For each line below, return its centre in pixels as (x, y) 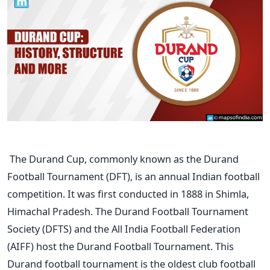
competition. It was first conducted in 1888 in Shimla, (128, 193)
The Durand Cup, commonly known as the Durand (123, 159)
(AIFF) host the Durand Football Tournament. (110, 246)
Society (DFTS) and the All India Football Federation (124, 228)
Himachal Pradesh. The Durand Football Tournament (128, 211)
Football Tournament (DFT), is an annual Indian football (133, 176)
